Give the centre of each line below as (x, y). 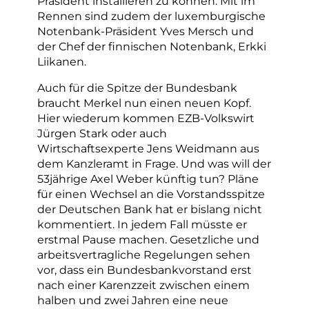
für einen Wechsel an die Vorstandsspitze (151, 193)
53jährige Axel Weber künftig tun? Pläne (148, 178)
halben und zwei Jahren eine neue (133, 300)
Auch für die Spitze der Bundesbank (137, 87)
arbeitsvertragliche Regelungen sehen (144, 254)
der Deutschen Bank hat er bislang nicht (150, 209)
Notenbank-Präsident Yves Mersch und (146, 31)
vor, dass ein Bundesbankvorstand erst (144, 269)
